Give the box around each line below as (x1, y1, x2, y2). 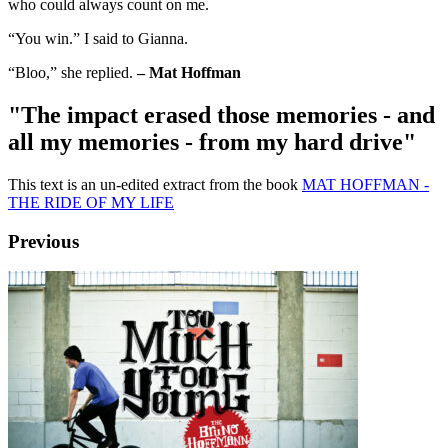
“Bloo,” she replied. (8, 64, 137, 82)
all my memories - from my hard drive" (8, 128, 416, 155)
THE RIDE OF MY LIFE (8, 193, 174, 211)
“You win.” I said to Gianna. (8, 30, 188, 48)
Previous (8, 230, 79, 252)
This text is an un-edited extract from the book (8, 175, 302, 193)
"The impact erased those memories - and (8, 101, 435, 128)
